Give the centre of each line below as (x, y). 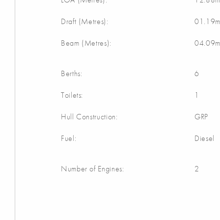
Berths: (72, 74)
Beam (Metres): (86, 43)
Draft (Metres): (85, 22)
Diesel (205, 138)
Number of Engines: (93, 169)
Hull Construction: (89, 117)
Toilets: (72, 95)
